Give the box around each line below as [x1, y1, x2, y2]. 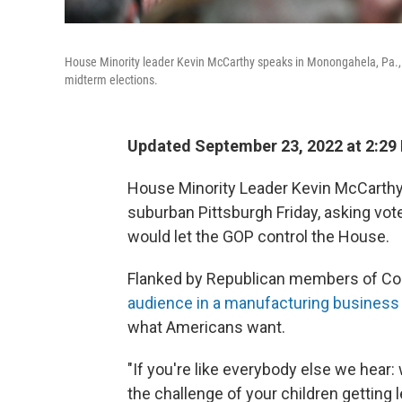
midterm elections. [65, 73, 158, 87]
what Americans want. [127, 318, 285, 336]
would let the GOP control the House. [127, 227, 389, 246]
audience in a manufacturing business [127, 293, 399, 312]
